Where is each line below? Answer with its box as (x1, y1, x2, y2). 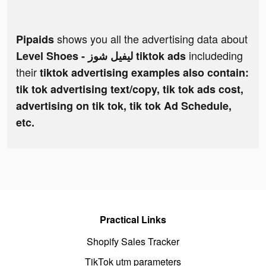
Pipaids (16, 31, 54, 47)
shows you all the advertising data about (54, 31, 248, 47)
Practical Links (100, 213, 166, 227)
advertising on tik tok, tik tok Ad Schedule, (16, 98, 232, 114)
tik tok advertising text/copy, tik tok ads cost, (16, 81, 243, 97)
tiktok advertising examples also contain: (40, 65, 249, 81)
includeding (189, 47, 243, 64)
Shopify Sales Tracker (87, 235, 179, 249)
